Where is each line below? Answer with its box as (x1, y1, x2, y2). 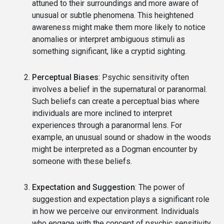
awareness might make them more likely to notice (32, 22, 205, 32)
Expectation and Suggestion (32, 182, 135, 192)
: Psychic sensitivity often (98, 72, 189, 82)
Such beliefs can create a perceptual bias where (32, 96, 199, 106)
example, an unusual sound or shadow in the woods (32, 132, 211, 142)
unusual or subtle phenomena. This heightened (32, 10, 193, 20)
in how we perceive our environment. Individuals (32, 206, 199, 216)
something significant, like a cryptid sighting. (32, 46, 186, 56)
